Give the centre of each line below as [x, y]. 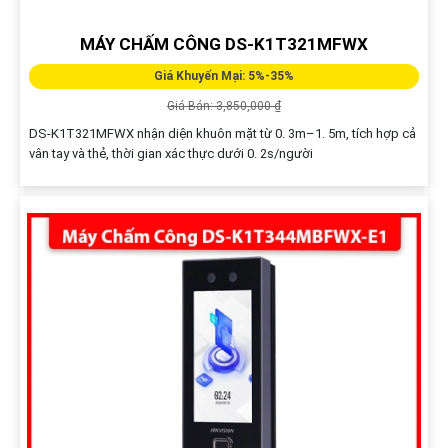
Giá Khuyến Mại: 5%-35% [224, 76]
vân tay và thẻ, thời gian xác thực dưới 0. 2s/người [170, 154]
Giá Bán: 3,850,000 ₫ [224, 106]
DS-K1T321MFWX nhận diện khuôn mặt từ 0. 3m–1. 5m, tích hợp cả [222, 134]
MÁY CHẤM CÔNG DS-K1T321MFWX [224, 44]
